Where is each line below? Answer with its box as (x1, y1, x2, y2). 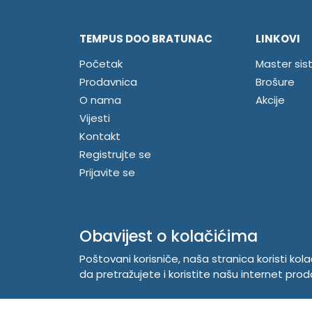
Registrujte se (79, 147, 151, 162)
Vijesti (79, 111, 110, 126)
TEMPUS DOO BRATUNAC (79, 31, 212, 47)
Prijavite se (79, 165, 135, 180)
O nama (79, 93, 121, 108)
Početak (79, 56, 123, 72)
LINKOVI (256, 31, 301, 47)
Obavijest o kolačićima (79, 225, 258, 247)
